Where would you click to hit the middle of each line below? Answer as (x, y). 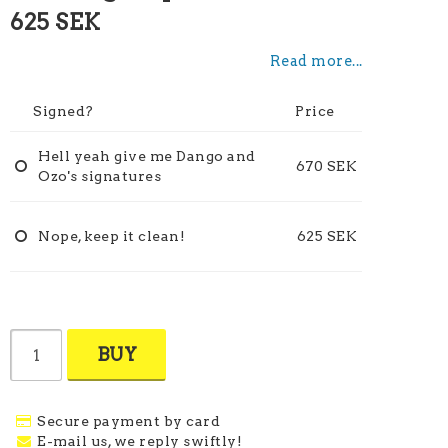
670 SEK (326, 166)
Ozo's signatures (100, 176)
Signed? (63, 111)
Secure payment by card (129, 421)
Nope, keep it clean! (112, 236)
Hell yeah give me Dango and (147, 156)
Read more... (316, 61)
